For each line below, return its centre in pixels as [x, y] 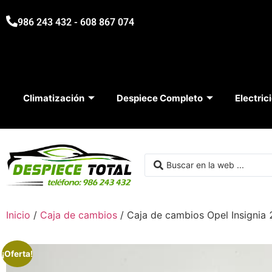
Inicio [18, 215]
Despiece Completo [159, 98]
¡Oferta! [18, 253]
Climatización [53, 98]
